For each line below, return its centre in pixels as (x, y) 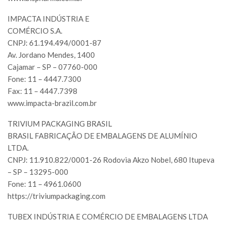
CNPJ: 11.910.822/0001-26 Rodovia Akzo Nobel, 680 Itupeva (111, 160)
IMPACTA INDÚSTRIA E (48, 19)
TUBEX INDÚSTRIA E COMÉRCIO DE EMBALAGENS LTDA (108, 217)
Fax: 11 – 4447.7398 (42, 91)
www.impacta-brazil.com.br (52, 103)
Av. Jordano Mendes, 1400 (51, 55)
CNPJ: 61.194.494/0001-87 (54, 43)
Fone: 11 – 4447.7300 (44, 79)
